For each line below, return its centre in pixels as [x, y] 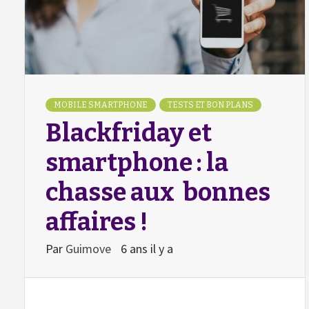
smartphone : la [137, 162]
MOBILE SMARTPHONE [101, 104]
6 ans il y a [147, 248]
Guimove [90, 248]
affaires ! [97, 222]
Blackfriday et [129, 133]
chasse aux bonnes [158, 192]
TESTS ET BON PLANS [210, 104]
